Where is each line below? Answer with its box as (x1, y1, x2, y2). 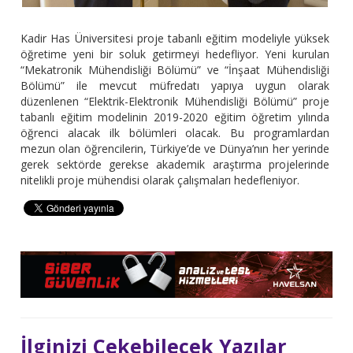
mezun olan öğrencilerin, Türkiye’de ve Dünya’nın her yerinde (20, 141, 329, 157)
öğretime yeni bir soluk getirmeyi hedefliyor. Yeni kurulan (20, 46, 329, 62)
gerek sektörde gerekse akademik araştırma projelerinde (20, 157, 329, 173)
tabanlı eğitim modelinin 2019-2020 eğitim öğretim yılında (20, 110, 329, 125)
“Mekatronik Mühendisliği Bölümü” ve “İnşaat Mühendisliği (20, 62, 329, 78)
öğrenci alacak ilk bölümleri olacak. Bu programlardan (20, 125, 329, 141)
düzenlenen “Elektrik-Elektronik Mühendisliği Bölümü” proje (20, 94, 329, 110)
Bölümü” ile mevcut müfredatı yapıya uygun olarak (20, 78, 329, 94)
